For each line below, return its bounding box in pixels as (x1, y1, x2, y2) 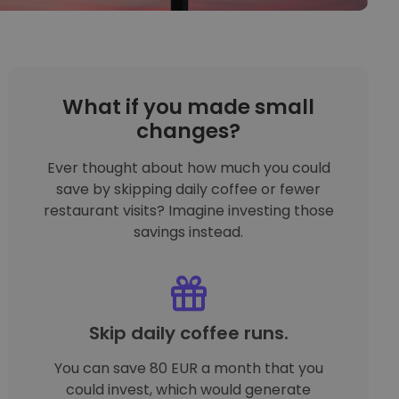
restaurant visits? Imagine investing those (43, 199, 334, 221)
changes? (136, 116, 241, 145)
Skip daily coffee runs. (88, 320, 289, 346)
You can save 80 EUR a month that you (53, 357, 323, 379)
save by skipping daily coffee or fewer (56, 178, 322, 199)
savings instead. (134, 221, 244, 242)
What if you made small (62, 92, 315, 121)
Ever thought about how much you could (46, 157, 330, 178)
